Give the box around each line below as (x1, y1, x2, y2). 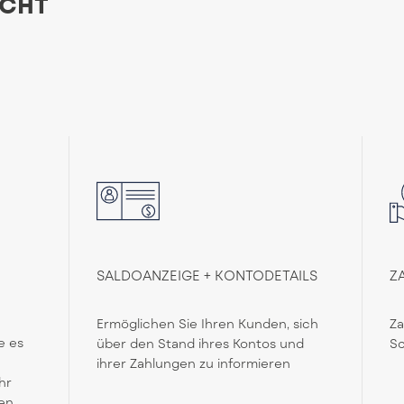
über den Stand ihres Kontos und (96, 335, 305, 352)
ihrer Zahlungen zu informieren (96, 355, 291, 372)
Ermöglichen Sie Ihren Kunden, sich (96, 316, 319, 332)
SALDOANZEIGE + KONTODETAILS (96, 267, 318, 284)
